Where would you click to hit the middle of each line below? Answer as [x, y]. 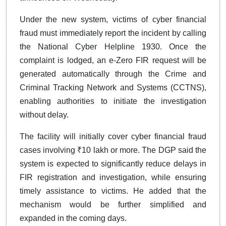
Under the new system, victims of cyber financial [113, 20]
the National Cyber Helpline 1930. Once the [113, 47]
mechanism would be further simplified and [113, 205]
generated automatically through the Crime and [113, 74]
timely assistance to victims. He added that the [113, 191]
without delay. [44, 115]
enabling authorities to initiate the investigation [113, 101]
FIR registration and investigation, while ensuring [113, 178]
